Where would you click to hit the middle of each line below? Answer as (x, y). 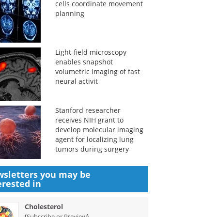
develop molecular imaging (99, 130)
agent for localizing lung (94, 139)
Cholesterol (44, 207)
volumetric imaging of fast (97, 71)
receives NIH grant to (89, 120)
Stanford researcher (88, 110)
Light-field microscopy (91, 52)
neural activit (76, 81)
